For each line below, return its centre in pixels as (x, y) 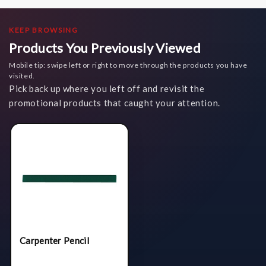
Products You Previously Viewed (105, 47)
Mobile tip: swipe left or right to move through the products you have (128, 65)
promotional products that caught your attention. (115, 102)
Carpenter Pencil (54, 240)
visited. (22, 75)
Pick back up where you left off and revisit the (107, 88)
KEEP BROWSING (44, 30)
